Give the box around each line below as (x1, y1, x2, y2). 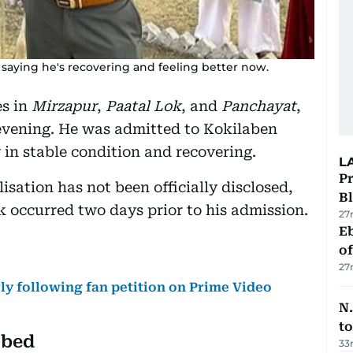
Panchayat (221, 97, 296, 114)
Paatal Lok (106, 97, 181, 114)
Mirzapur (32, 97, 97, 114)
